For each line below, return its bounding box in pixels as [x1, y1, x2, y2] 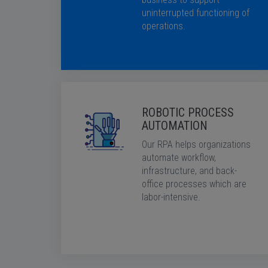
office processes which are [142, 178, 246, 190]
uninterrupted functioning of [142, 7, 249, 19]
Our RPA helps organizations [142, 139, 251, 150]
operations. [142, 20, 185, 32]
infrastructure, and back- [142, 165, 237, 176]
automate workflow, [142, 152, 216, 163]
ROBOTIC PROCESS [142, 105, 234, 120]
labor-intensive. [142, 191, 200, 203]
